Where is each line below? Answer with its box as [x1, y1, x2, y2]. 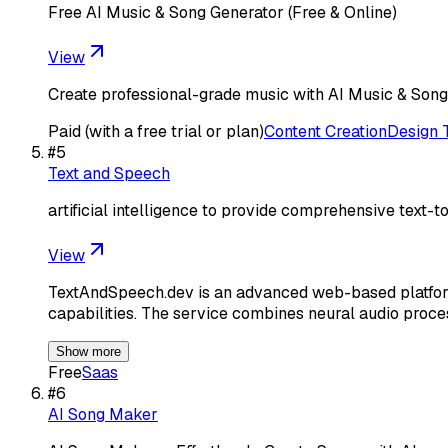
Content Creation [264, 120, 387, 142]
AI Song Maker [48, 403, 158, 425]
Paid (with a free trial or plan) [48, 120, 264, 142]
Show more [56, 343, 121, 359]
